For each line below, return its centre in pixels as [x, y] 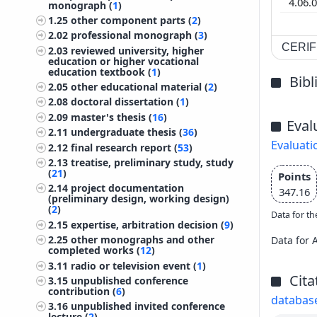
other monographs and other [143, 240]
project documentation [128, 188]
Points [294, 176]
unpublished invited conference [148, 306]
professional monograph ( [135, 35]
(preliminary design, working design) [139, 199]
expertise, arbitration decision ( [148, 224]
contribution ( [82, 291]
